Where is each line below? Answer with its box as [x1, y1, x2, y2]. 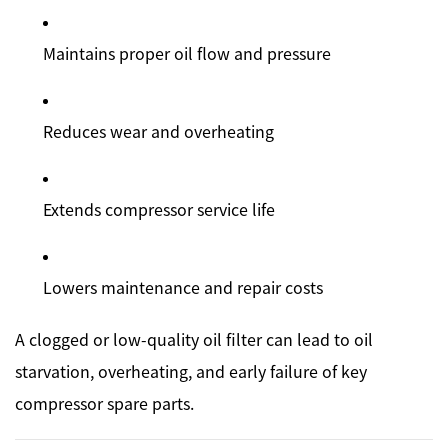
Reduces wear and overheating [43, 118, 274, 143]
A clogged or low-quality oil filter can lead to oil [15, 326, 373, 351]
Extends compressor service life [43, 196, 275, 221]
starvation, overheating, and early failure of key [15, 358, 367, 383]
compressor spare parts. [15, 390, 194, 415]
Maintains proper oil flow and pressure [43, 40, 331, 65]
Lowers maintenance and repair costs [43, 274, 323, 299]
